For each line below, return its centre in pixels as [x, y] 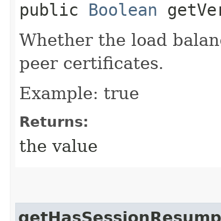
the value [58, 146]
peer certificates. [92, 63]
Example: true [79, 93]
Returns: [54, 122]
